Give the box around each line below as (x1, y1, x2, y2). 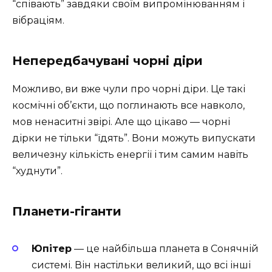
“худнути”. (12, 165, 63, 177)
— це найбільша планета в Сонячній (72, 243, 259, 255)
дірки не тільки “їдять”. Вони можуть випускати (12, 132, 256, 144)
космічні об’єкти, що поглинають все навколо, (12, 100, 245, 112)
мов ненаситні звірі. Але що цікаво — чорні (12, 116, 230, 128)
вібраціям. (12, 15, 64, 27)
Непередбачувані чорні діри (12, 53, 203, 69)
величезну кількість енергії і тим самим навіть (12, 149, 248, 161)
